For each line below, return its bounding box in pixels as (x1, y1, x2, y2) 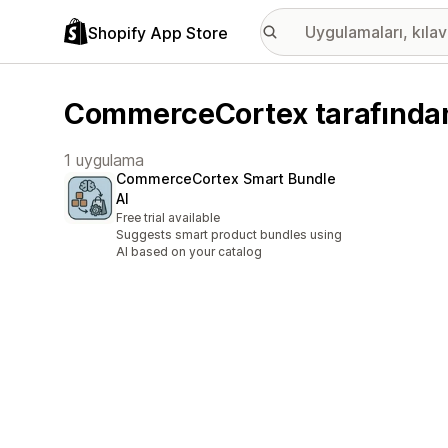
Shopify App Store (88, 22, 228, 43)
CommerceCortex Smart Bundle (116, 170, 336, 188)
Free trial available (116, 210, 220, 226)
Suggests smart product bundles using (116, 227, 342, 243)
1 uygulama (64, 150, 144, 170)
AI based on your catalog (116, 244, 262, 260)
